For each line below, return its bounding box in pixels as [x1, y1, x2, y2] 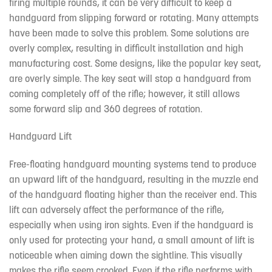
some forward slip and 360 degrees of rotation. [9, 102, 202, 115]
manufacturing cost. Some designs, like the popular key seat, [9, 56, 261, 69]
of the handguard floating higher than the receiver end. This [9, 188, 257, 201]
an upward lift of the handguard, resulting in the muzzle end [9, 173, 259, 186]
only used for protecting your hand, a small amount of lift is [9, 234, 254, 246]
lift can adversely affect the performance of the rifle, [9, 203, 224, 216]
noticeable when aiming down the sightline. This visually [9, 249, 242, 262]
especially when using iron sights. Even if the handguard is [9, 219, 253, 231]
